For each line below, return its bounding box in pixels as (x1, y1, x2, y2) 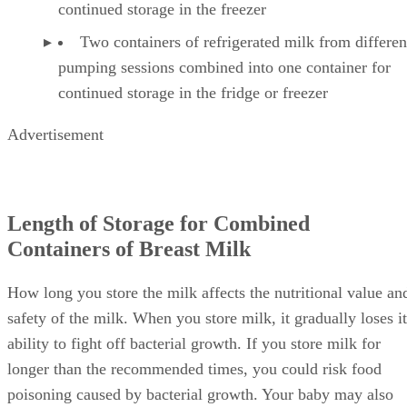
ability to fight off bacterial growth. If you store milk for (7, 334, 381, 352)
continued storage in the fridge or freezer (58, 84, 328, 103)
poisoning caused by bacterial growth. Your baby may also (7, 385, 393, 403)
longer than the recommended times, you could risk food (7, 360, 382, 378)
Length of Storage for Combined (7, 212, 310, 236)
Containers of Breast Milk (7, 237, 251, 262)
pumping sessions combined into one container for (58, 58, 391, 77)
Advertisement (7, 125, 104, 144)
